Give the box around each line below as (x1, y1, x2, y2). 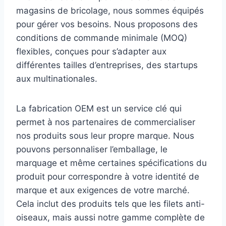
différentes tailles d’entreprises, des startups (16, 60, 198, 70)
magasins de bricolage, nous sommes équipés (16, 5, 204, 16)
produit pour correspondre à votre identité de (16, 171, 199, 182)
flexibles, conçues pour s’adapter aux (16, 46, 166, 56)
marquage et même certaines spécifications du (16, 157, 207, 168)
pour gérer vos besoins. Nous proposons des (16, 19, 198, 29)
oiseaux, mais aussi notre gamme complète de (16, 212, 205, 222)
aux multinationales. (16, 73, 97, 84)
